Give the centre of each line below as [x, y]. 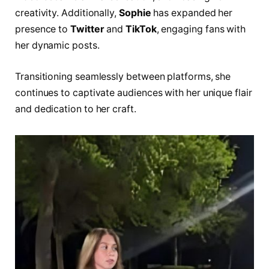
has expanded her [192, 13]
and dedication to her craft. [76, 109]
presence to [43, 29]
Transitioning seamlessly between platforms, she [123, 76]
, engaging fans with [201, 29]
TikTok [141, 29]
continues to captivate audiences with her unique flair [134, 92]
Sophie [134, 13]
